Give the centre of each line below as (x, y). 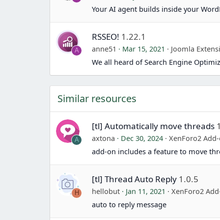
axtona (104, 138)
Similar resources (97, 98)
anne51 (104, 48)
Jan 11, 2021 (146, 191)
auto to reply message (129, 204)
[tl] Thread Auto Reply (135, 179)
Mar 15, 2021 (144, 48)
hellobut (106, 191)
